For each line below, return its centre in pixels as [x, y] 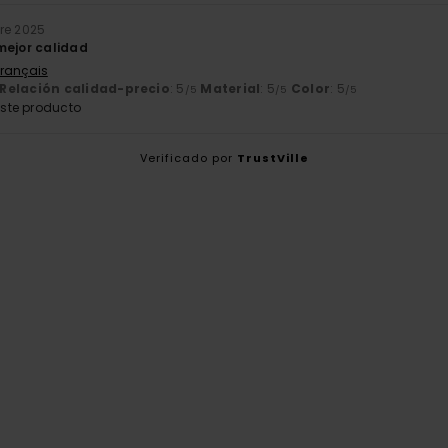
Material [230, 88]
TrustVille [272, 157]
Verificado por [188, 157]
